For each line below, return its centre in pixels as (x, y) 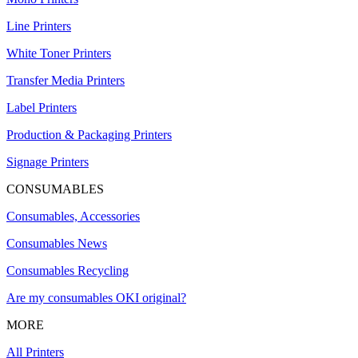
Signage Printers (48, 162)
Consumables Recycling (68, 271)
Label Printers (42, 108)
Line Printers (39, 26)
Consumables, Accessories (73, 217)
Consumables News (57, 244)
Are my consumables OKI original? (96, 298)
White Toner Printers (59, 54)
